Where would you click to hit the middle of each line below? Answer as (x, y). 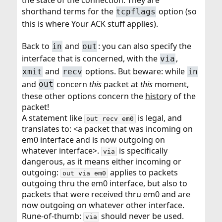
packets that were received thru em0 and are (106, 194)
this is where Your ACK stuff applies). (90, 24)
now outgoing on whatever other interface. (103, 205)
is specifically (142, 151)
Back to (36, 46)
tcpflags (136, 12)
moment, (171, 84)
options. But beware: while (135, 71)
